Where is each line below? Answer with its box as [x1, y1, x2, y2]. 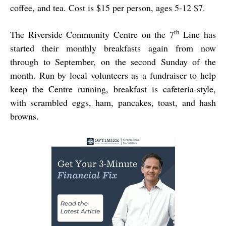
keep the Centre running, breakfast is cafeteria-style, [10, 83, 216, 95]
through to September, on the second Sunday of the [10, 55, 216, 68]
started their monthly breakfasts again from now [10, 42, 216, 54]
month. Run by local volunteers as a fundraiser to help [10, 69, 216, 82]
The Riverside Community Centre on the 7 [10, 28, 174, 41]
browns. [10, 110, 39, 123]
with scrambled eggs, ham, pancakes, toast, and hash [10, 96, 216, 109]
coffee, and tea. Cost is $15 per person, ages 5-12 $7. [10, 2, 205, 14]
